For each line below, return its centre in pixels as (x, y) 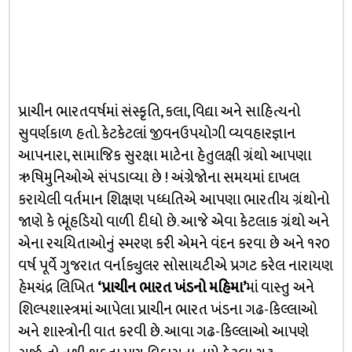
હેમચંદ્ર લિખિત (57, 288)
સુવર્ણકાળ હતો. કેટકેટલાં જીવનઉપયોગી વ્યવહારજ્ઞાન (156, 134)
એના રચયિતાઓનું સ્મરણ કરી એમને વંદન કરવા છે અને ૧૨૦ (174, 244)
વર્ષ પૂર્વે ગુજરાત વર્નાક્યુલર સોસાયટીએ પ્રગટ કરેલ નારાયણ (175, 266)
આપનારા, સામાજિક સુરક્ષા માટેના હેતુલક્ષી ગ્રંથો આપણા (164, 156)
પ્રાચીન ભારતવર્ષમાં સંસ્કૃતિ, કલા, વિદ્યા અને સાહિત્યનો (159, 112)
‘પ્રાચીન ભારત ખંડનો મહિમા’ (171, 288)
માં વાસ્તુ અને (280, 288)
